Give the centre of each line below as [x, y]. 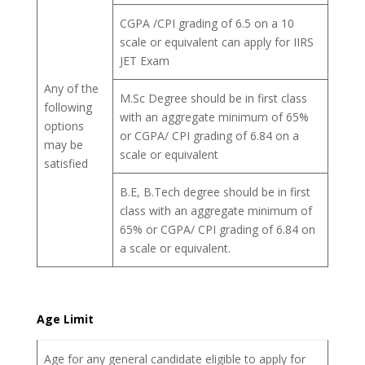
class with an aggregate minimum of [216, 211]
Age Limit [65, 319]
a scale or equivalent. [177, 248]
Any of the [71, 88]
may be [64, 145]
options [64, 126]
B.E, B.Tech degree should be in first [215, 192]
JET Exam [145, 61]
